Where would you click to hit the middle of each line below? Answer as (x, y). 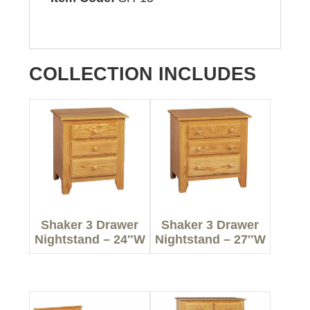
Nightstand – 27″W (210, 240)
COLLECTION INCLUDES (143, 74)
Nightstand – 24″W (90, 240)
